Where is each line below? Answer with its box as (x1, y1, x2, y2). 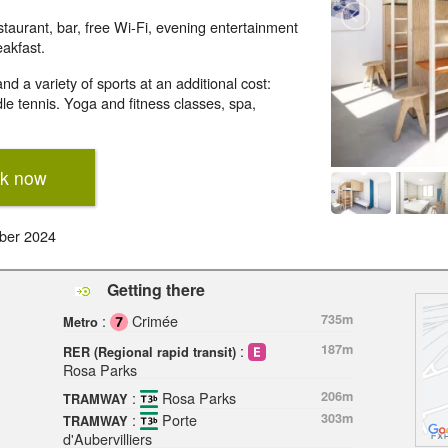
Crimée (127, 309, 178, 331)
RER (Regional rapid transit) (62, 342, 236, 361)
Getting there (102, 277, 205, 301)
